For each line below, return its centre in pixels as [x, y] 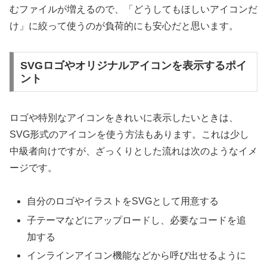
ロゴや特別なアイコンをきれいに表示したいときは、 [124, 117]
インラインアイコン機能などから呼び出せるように [137, 255]
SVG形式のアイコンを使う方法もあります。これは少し [129, 134]
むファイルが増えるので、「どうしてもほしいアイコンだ [133, 10]
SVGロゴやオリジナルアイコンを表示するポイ [133, 65]
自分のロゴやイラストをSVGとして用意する [123, 201]
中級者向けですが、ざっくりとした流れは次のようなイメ [133, 151]
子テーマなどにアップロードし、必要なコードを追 [137, 220]
